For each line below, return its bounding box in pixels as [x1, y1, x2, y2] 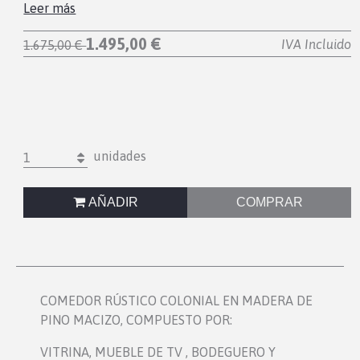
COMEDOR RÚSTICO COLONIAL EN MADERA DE [40, 293, 313, 309]
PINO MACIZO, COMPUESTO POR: [40, 313, 232, 328]
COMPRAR [235, 195, 303, 210]
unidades [88, 149, 147, 164]
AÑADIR [84, 195, 138, 210]
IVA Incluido [281, 37, 352, 52]
